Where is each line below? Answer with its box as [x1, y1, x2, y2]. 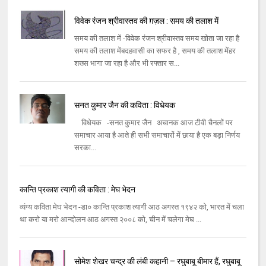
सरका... [74, 143, 96, 153]
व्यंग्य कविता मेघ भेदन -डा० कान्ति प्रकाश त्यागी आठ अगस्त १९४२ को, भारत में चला [20, 202, 245, 212]
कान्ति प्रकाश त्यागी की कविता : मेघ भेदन [20, 185, 136, 195]
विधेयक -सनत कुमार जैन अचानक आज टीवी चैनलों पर [74, 118, 233, 128]
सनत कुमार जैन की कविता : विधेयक [74, 100, 175, 110]
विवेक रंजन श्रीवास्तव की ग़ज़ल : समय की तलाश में [74, 16, 218, 26]
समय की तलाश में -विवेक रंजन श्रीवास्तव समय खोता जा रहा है [74, 34, 239, 43]
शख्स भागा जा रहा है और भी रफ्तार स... [74, 59, 179, 68]
